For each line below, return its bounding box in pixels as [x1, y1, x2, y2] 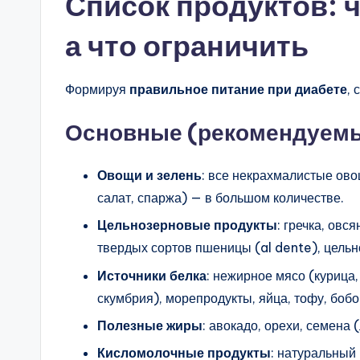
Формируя [65, 80, 129, 97]
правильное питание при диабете [129, 80, 347, 97]
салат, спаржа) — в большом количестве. [97, 189, 344, 206]
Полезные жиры [97, 317, 202, 333]
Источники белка [97, 267, 207, 284]
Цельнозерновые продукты [97, 217, 277, 234]
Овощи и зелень [97, 166, 202, 183]
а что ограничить [65, 27, 309, 64]
